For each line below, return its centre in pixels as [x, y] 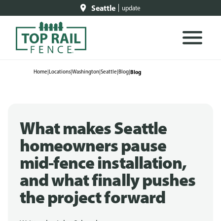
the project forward [92, 197]
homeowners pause [93, 145]
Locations [60, 72]
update [131, 8]
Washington [86, 72]
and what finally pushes [108, 180]
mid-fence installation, [103, 162]
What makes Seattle [93, 128]
